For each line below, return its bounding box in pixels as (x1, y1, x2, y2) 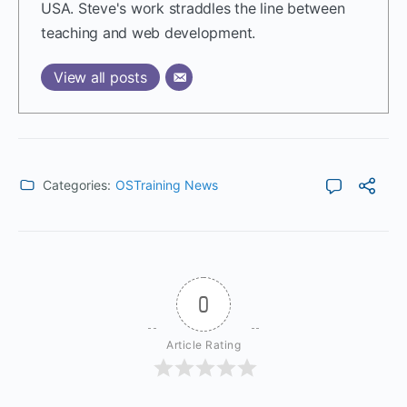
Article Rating (166, 337, 241, 352)
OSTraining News (115, 176, 218, 193)
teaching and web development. (41, 23, 256, 42)
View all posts (54, 67, 147, 86)
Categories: (43, 176, 111, 193)
